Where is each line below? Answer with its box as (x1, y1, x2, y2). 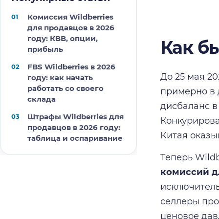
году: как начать (27, 73, 93, 82)
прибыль (27, 44, 63, 54)
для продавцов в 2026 (27, 23, 114, 32)
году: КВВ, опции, (27, 34, 98, 43)
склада (27, 94, 56, 104)
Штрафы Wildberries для (27, 112, 124, 121)
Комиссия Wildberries (27, 12, 113, 22)
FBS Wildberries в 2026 (27, 62, 115, 71)
